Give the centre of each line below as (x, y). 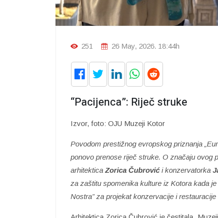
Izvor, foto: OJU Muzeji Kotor (118, 123)
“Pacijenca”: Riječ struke (129, 102)
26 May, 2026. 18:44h (145, 46)
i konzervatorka (186, 170)
